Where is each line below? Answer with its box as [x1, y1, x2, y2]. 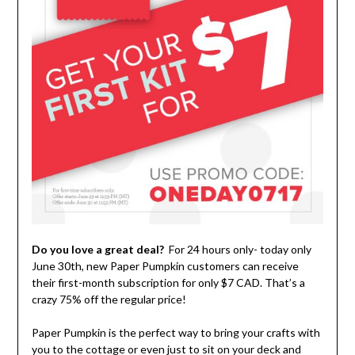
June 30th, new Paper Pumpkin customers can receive [31, 259, 299, 273]
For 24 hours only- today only [163, 242, 311, 257]
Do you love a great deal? [31, 242, 164, 257]
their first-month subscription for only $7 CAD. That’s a [31, 276, 305, 290]
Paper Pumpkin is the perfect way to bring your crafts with [31, 326, 320, 340]
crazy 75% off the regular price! [31, 292, 186, 307]
